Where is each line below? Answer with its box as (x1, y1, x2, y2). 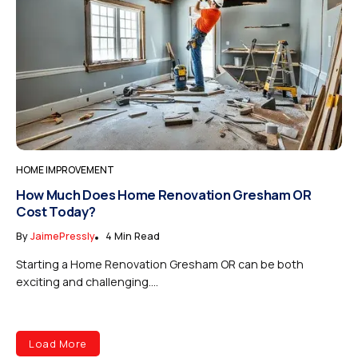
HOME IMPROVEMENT (16, 163, 114, 177)
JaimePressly (30, 228, 95, 243)
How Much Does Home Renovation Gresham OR (16, 185, 312, 205)
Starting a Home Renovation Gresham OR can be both (16, 256, 304, 272)
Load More (29, 336, 87, 351)
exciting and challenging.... (16, 273, 158, 289)
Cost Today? (16, 202, 96, 221)
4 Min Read (105, 228, 160, 243)
